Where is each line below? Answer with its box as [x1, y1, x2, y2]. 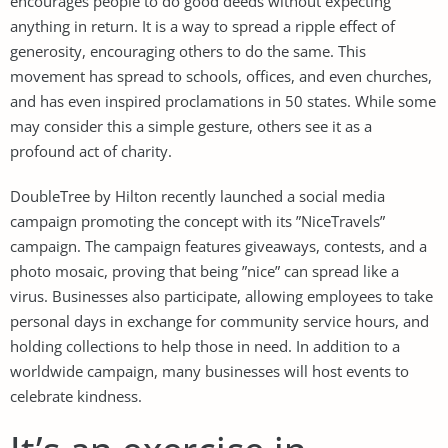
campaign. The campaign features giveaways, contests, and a [10, 235, 427, 256]
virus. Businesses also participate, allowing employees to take [10, 285, 433, 306]
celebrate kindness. [10, 385, 142, 406]
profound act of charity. [10, 140, 172, 161]
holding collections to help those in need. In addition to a [10, 335, 400, 356]
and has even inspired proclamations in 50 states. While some [10, 90, 436, 111]
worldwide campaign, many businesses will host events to [10, 360, 409, 381]
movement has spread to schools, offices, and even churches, [10, 65, 432, 86]
